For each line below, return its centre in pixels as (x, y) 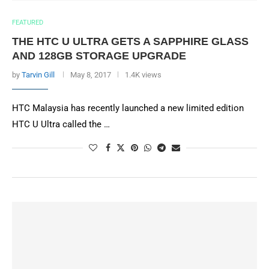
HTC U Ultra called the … (61, 124)
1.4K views (143, 75)
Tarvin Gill (38, 75)
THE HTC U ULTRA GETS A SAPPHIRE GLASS (130, 41)
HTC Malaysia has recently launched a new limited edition (128, 108)
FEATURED (28, 23)
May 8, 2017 (91, 75)
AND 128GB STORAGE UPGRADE (99, 56)
